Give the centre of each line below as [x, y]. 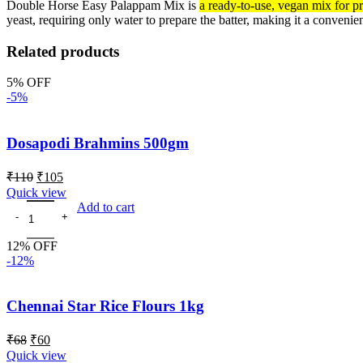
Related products [63, 51]
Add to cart [106, 207]
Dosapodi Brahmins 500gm [98, 143]
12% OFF [32, 246]
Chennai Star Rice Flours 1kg [105, 306]
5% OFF [29, 83]
